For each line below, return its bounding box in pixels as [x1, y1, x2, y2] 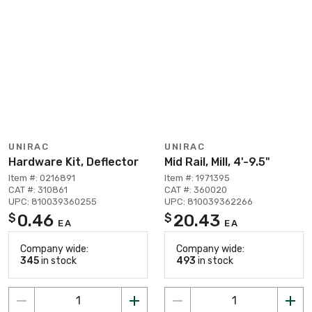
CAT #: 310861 [8, 184, 68, 195]
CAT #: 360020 [164, 184, 227, 195]
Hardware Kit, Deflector [8, 155, 139, 169]
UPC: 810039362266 [164, 196, 253, 207]
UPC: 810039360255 [8, 196, 97, 207]
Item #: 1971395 [164, 172, 230, 183]
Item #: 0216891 [8, 172, 75, 183]
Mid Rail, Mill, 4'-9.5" [164, 155, 270, 169]
